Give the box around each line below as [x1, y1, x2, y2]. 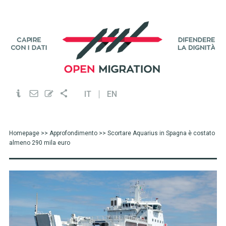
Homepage [9, 130, 39, 137]
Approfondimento [49, 130, 97, 137]
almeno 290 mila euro [9, 139, 70, 146]
